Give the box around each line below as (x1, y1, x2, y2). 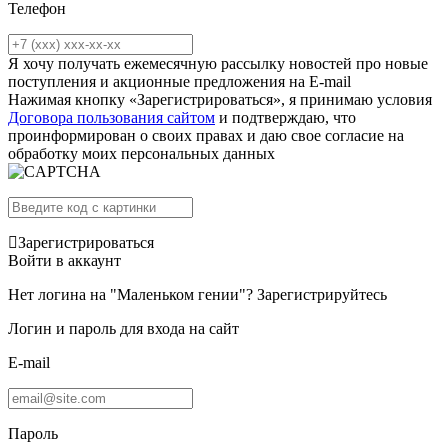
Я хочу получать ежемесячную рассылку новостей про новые (8, 55, 428, 72)
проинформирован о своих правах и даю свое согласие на (8, 127, 404, 144)
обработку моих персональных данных (8, 145, 275, 162)
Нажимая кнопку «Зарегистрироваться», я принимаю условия (8, 91, 432, 108)
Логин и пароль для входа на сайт (8, 320, 239, 337)
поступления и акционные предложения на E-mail (8, 73, 351, 90)
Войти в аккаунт (8, 252, 121, 269)
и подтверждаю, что (215, 109, 356, 126)
